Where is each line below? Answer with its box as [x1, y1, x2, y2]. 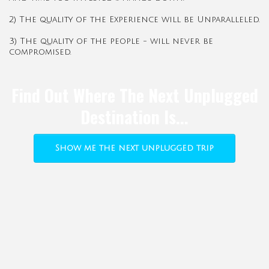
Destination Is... [80, 104, 189, 129]
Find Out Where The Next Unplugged [11, 82, 258, 107]
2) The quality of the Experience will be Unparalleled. [9, 14, 260, 24]
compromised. [9, 47, 71, 56]
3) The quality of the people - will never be [9, 36, 213, 46]
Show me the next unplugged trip [55, 143, 214, 153]
